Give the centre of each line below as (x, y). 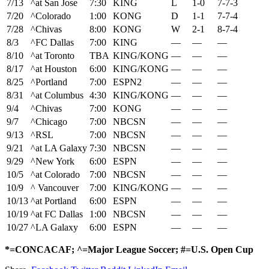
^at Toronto (53, 56)
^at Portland (53, 201)
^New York (53, 162)
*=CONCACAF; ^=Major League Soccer (90, 250)
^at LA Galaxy (59, 148)
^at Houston (54, 69)
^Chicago (49, 122)
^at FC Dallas (57, 214)
